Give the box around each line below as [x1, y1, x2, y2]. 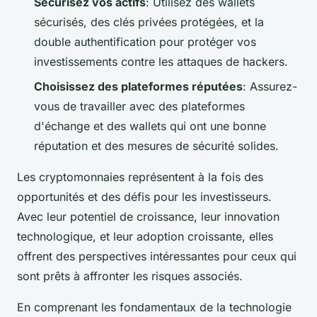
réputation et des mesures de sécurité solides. [34, 138, 279, 153]
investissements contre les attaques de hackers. [34, 54, 288, 69]
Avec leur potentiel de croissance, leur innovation [17, 209, 279, 224]
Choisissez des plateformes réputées [34, 79, 243, 93]
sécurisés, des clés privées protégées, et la [34, 15, 264, 30]
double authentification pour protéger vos [34, 35, 256, 50]
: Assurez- [243, 79, 297, 93]
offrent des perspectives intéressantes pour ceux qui [17, 248, 296, 263]
